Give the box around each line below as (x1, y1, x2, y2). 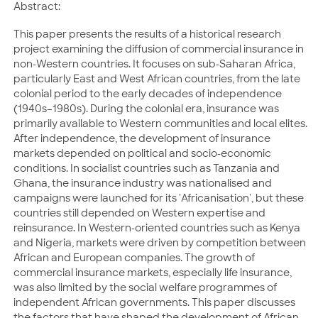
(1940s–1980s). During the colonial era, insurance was (13, 102, 279, 115)
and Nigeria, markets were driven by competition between (13, 236, 306, 249)
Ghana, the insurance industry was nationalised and (13, 176, 272, 190)
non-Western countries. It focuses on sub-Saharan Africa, (13, 57, 295, 70)
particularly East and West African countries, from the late (13, 72, 300, 85)
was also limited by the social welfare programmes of (13, 280, 277, 294)
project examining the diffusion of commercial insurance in (13, 42, 304, 55)
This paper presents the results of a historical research (13, 27, 281, 40)
